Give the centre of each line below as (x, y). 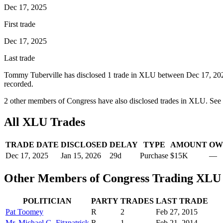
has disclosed (85, 75)
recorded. (19, 84)
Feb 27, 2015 (177, 212)
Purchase (154, 155)
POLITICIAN (47, 201)
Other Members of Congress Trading (100, 178)
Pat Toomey (24, 212)
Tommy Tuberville (33, 75)
